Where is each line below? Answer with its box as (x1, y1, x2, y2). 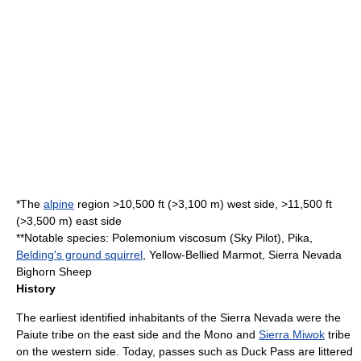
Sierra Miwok (259, 327, 325, 341)
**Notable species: (16, 230, 112, 244)
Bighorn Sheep (16, 264, 92, 278)
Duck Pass (241, 344, 295, 358)
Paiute (16, 327, 48, 341)
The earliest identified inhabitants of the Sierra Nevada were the (16, 310, 341, 324)
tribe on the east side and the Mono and (48, 327, 259, 341)
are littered (295, 344, 353, 358)
